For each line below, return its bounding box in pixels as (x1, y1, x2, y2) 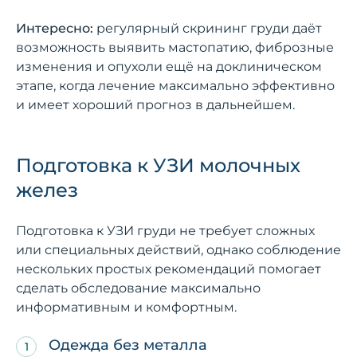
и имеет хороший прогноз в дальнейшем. (16, 96, 295, 112)
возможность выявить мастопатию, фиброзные (16, 39, 334, 55)
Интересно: (16, 20, 93, 36)
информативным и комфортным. (16, 299, 237, 315)
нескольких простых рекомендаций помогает (16, 261, 321, 277)
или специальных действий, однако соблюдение (16, 241, 341, 257)
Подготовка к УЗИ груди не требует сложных (16, 222, 315, 238)
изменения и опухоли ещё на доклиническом (16, 58, 322, 74)
